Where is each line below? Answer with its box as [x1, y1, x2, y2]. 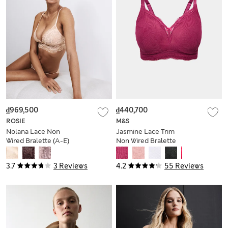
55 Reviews [164, 161, 204, 171]
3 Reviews [53, 161, 88, 171]
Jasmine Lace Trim [116, 127, 175, 136]
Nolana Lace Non [6, 127, 60, 136]
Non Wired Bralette [116, 136, 176, 146]
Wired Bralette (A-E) [6, 136, 69, 146]
